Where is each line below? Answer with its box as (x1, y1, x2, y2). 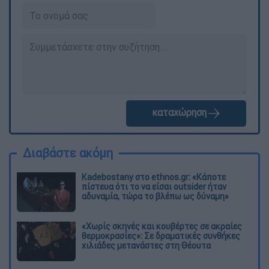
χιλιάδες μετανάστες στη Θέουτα (82, 240, 211, 251)
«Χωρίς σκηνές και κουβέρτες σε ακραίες (82, 220, 242, 232)
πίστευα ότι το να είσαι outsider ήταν (82, 181, 226, 192)
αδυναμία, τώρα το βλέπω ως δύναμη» (82, 190, 229, 202)
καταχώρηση (151, 106, 207, 119)
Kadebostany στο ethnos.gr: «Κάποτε (82, 171, 226, 183)
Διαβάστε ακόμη (23, 145, 113, 160)
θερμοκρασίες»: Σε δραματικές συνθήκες (82, 230, 240, 241)
